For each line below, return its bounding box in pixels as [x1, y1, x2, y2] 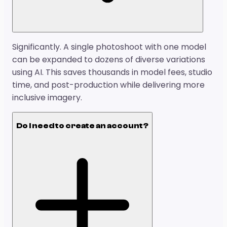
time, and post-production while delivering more [12, 79, 205, 91]
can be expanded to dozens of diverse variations [12, 53, 205, 65]
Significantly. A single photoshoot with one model [12, 41, 206, 53]
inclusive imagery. [12, 91, 82, 103]
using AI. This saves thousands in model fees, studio [12, 66, 212, 78]
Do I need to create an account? [16, 121, 148, 131]
